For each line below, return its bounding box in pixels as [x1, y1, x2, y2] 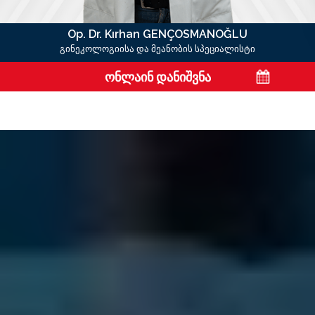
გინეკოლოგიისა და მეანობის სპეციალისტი [60, 43, 255, 55]
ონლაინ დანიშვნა [104, 69, 211, 84]
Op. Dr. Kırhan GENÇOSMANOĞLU [67, 27, 247, 41]
